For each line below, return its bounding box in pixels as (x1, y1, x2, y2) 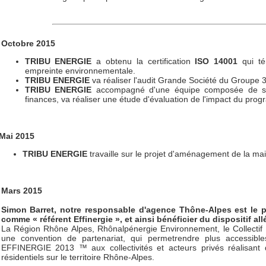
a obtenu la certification (91, 56, 195, 66)
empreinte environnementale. (24, 66, 135, 75)
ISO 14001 (195, 56, 238, 66)
